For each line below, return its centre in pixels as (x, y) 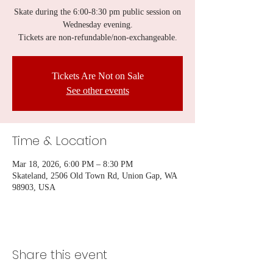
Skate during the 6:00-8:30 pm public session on (97, 12)
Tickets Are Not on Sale (97, 76)
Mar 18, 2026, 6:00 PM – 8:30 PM (73, 164)
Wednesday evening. (97, 25)
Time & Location (59, 141)
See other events (97, 90)
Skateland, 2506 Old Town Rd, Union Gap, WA (94, 176)
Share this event (60, 255)
